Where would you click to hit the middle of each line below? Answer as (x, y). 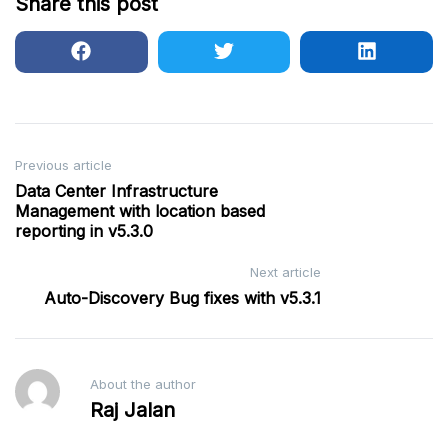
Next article (285, 272)
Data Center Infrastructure (116, 191)
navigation (72, 200)
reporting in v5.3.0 (84, 231)
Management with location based (140, 211)
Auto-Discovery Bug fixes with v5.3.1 (182, 298)
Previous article (63, 165)
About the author (142, 384)
